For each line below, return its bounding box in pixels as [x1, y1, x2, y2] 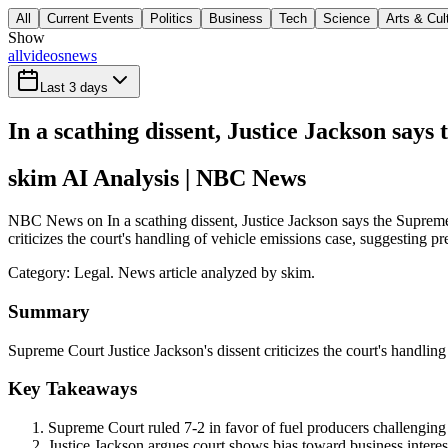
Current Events [47, 11, 134, 27]
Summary [8, 300, 90, 322]
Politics [150, 11, 193, 27]
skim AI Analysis [8, 165, 179, 192]
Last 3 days [40, 80, 108, 96]
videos [23, 47, 64, 65]
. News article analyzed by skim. [110, 264, 315, 282]
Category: [8, 264, 74, 282]
